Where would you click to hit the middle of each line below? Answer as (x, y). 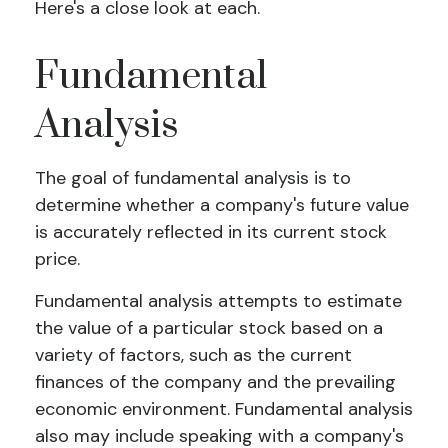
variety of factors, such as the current (193, 355)
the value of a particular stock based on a (209, 328)
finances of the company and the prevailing (215, 382)
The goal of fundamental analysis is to (193, 178)
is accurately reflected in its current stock (211, 232)
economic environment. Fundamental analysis (224, 409)
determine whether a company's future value (222, 205)
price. (57, 259)
